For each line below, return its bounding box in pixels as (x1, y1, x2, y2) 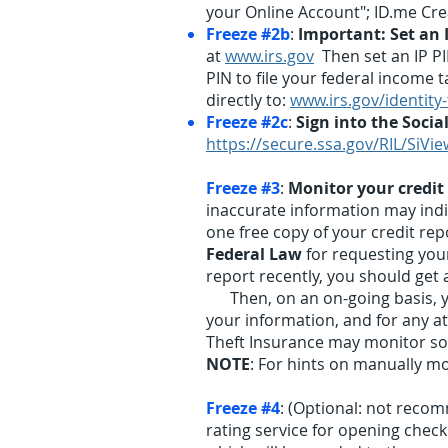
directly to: (206, 89, 290, 111)
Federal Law (206, 243, 302, 265)
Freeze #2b (206, 23, 290, 45)
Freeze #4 (206, 397, 280, 419)
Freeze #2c (206, 111, 288, 133)
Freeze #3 (206, 177, 280, 199)
